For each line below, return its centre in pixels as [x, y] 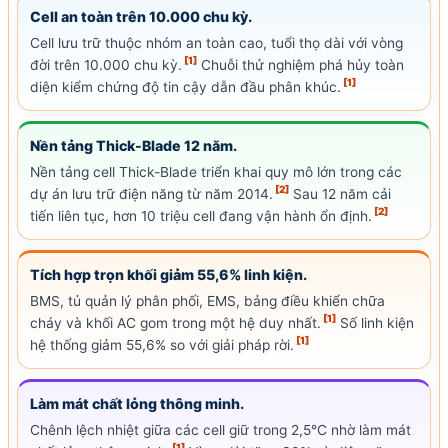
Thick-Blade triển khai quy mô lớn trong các [258, 172]
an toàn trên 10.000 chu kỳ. [155, 17]
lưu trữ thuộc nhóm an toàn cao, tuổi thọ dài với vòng [228, 43]
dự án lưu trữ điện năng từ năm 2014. [151, 194]
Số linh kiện [375, 323]
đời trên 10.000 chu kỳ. [106, 65]
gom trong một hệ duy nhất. [228, 323]
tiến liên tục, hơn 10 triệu [111, 216]
